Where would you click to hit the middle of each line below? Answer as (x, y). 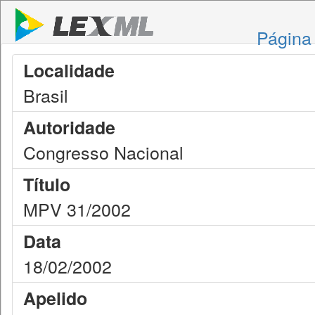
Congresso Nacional (103, 152)
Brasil (46, 95)
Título (47, 184)
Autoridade (69, 127)
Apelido (55, 298)
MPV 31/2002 (77, 209)
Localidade (69, 70)
